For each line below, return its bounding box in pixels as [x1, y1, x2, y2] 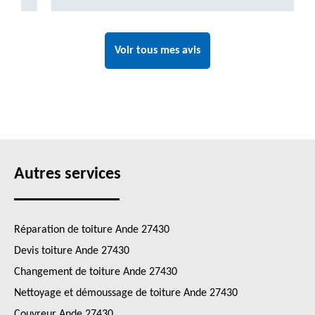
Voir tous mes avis [115, 45, 200, 56]
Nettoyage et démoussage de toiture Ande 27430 [14, 288, 238, 299]
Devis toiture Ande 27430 [14, 245, 129, 257]
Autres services [14, 166, 121, 183]
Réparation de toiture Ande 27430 [14, 224, 169, 236]
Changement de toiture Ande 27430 [14, 266, 177, 278]
